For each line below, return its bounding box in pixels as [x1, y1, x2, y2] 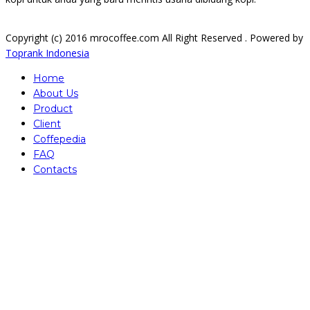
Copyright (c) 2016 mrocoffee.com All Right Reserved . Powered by [6, 31, 303, 45]
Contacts [33, 163, 77, 176]
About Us [33, 87, 78, 100]
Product [33, 102, 73, 116]
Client [33, 118, 61, 131]
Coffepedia [33, 133, 86, 146]
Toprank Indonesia [6, 46, 89, 60]
